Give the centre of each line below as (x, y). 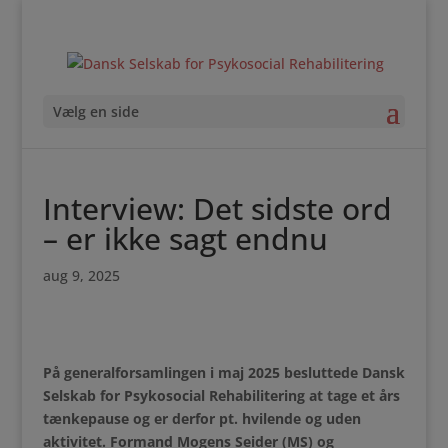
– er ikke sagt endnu (185, 238)
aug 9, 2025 (81, 275)
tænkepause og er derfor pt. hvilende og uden (201, 418)
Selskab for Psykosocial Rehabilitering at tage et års (221, 395)
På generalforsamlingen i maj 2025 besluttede (202, 372)
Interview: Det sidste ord (217, 208)
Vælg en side (95, 111)
